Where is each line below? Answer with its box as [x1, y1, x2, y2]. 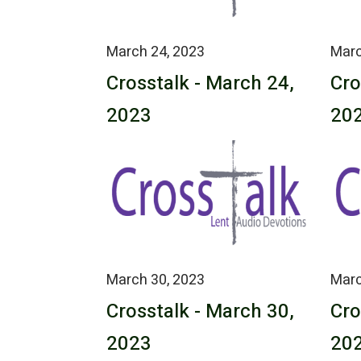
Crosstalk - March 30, [106, 297, 294, 326]
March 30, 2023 [106, 268, 205, 291]
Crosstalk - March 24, [106, 68, 294, 98]
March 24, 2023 [106, 40, 205, 63]
